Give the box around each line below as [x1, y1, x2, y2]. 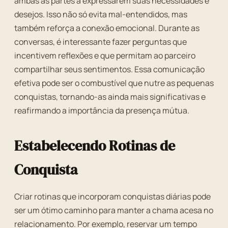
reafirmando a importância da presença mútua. [14, 105, 189, 116]
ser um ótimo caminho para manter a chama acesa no [14, 205, 213, 216]
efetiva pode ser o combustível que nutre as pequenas [14, 77, 214, 89]
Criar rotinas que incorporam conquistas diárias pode [14, 191, 211, 202]
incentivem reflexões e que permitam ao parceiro [14, 50, 195, 61]
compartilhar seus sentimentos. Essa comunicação [14, 64, 205, 75]
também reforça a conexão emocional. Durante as [14, 22, 199, 34]
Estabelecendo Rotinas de [14, 136, 175, 155]
